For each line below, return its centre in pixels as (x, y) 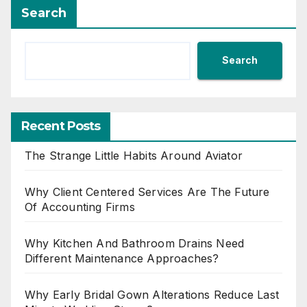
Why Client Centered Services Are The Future (147, 192)
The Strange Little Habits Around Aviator (134, 155)
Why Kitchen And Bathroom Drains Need (135, 243)
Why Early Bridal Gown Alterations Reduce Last (152, 294)
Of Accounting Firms (80, 207)
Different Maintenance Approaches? (122, 258)
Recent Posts (61, 126)
